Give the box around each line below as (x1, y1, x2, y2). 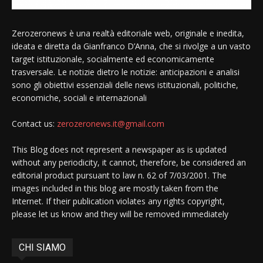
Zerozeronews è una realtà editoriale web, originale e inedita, (12, 27, 244, 39)
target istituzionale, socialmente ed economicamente (12, 53, 214, 65)
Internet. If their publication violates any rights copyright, (12, 195, 225, 207)
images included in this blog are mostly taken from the (12, 182, 218, 194)
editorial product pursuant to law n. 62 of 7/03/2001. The (12, 169, 227, 181)
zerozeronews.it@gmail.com (57, 117, 164, 129)
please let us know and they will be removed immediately (12, 208, 228, 220)
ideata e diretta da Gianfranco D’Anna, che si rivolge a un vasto (12, 40, 251, 52)
